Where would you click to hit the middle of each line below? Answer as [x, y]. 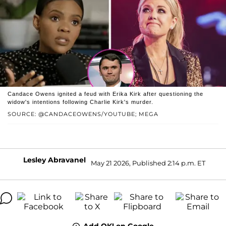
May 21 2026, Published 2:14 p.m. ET [148, 163]
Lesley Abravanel [54, 160]
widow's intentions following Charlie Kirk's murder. [80, 102]
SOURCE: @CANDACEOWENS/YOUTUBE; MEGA [83, 114]
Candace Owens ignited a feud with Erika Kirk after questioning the [105, 94]
